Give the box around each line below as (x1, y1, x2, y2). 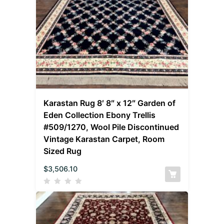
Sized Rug (43, 146, 82, 156)
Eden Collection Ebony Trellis (43, 110, 156, 120)
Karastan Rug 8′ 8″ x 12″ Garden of (43, 98, 176, 108)
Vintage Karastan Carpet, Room (43, 134, 165, 144)
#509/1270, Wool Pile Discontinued (43, 122, 179, 132)
